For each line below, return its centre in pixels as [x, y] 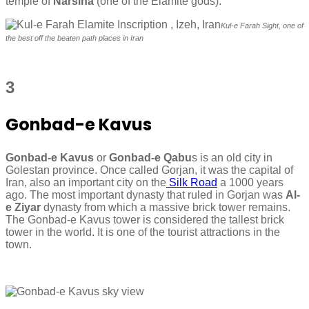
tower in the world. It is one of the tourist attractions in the [143, 232]
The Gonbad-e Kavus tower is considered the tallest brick [145, 219]
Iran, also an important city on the [86, 182]
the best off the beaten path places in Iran [74, 38]
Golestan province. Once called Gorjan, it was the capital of [149, 170]
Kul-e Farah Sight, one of [262, 25]
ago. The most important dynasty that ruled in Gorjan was [146, 195]
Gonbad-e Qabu [150, 157]
